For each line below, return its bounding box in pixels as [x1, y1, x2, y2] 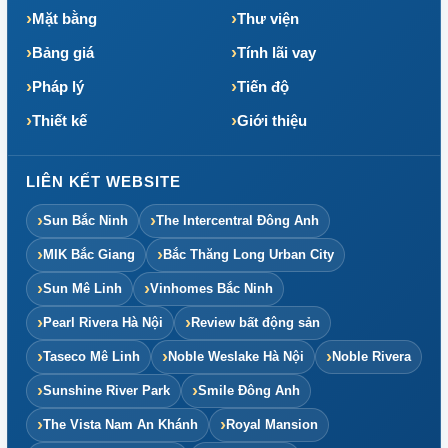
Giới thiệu [237, 111, 307, 129]
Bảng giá [32, 43, 94, 61]
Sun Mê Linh [43, 280, 122, 296]
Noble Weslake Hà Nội [168, 348, 304, 364]
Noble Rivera [332, 348, 411, 364]
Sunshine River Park [43, 382, 170, 398]
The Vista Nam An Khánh [43, 416, 198, 432]
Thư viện [237, 9, 299, 27]
